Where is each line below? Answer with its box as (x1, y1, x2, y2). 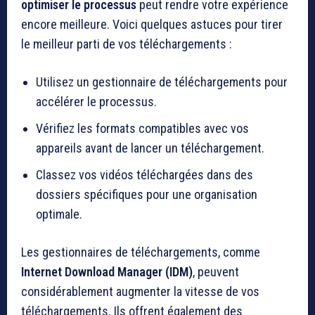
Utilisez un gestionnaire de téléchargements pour (36, 75, 288, 90)
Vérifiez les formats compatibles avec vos (36, 121, 249, 136)
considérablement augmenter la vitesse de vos (21, 284, 259, 300)
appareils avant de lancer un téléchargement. (36, 141, 264, 156)
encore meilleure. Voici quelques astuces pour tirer (21, 17, 283, 32)
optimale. (36, 207, 82, 222)
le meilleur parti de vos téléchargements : (21, 37, 232, 52)
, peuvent (193, 264, 239, 280)
